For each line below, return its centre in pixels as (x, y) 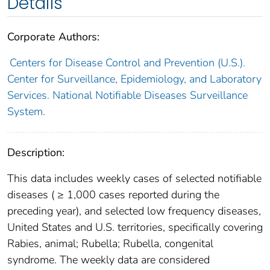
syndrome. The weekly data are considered (108, 259)
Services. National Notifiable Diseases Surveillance (127, 95)
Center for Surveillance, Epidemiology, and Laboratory (134, 79)
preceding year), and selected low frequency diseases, (134, 211)
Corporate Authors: (53, 36)
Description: (36, 152)
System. (26, 111)
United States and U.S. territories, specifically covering (135, 227)
